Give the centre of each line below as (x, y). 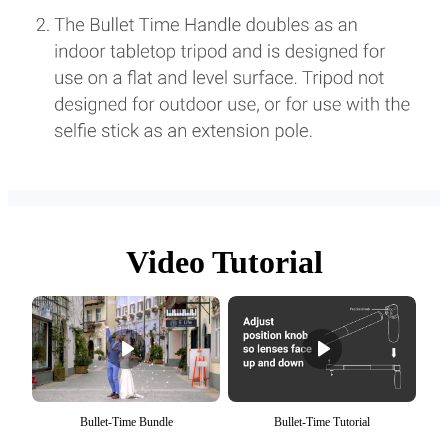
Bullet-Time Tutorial (322, 421)
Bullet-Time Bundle (126, 421)
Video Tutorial (224, 262)
